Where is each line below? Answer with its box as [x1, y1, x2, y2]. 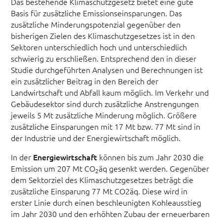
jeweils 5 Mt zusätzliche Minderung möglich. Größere [11, 110, 197, 121]
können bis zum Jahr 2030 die [97, 151, 204, 162]
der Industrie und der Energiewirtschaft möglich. [11, 132, 181, 144]
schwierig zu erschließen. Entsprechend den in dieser [11, 53, 197, 64]
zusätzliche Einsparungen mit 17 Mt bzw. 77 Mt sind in [11, 121, 201, 132]
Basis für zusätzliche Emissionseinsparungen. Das [11, 7, 183, 19]
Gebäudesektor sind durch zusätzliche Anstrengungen [11, 98, 199, 110]
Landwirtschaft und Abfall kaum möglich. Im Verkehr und [11, 87, 209, 98]
